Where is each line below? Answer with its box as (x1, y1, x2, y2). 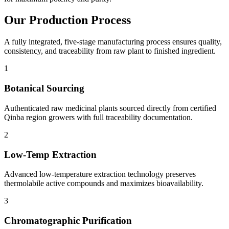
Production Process (29, 13, 131, 27)
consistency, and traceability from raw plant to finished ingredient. (4, 47, 216, 56)
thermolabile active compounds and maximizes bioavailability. (4, 179, 203, 188)
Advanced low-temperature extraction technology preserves (4, 170, 196, 179)
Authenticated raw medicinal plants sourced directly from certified (4, 103, 216, 112)
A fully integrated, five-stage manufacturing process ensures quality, (4, 37, 222, 47)
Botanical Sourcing (4, 83, 84, 94)
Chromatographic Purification (4, 215, 132, 226)
